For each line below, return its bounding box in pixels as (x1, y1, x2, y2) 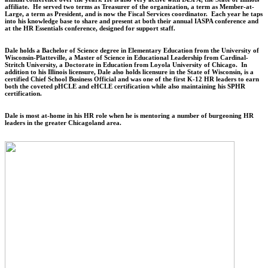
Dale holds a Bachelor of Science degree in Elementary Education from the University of (5, 46, 259, 54)
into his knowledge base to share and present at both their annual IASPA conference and (5, 17, 258, 25)
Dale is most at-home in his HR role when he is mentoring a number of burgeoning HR (5, 111, 254, 119)
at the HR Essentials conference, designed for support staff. (5, 24, 175, 32)
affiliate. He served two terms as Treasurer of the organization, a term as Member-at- (5, 2, 254, 10)
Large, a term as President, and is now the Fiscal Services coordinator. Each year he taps (5, 10, 263, 17)
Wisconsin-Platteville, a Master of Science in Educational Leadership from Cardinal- (5, 53, 248, 61)
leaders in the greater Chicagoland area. (5, 118, 121, 126)
